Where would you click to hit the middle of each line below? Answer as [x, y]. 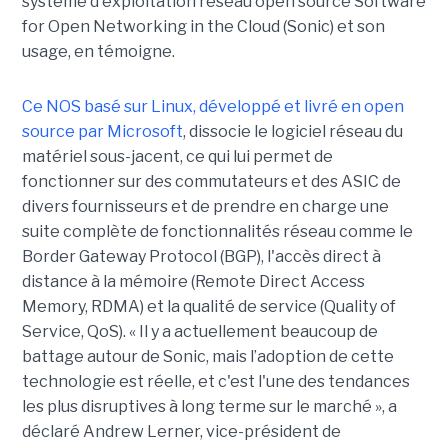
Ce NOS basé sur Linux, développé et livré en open [212, 107]
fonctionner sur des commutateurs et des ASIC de [211, 182]
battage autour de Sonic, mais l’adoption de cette [207, 357]
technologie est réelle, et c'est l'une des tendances [215, 382]
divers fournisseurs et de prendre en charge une [205, 207]
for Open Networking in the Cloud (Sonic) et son [203, 27]
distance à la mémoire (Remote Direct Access [193, 282]
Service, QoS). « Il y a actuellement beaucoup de [199, 332]
